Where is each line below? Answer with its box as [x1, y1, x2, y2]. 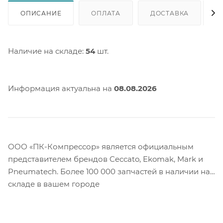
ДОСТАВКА [150, 9, 189, 17]
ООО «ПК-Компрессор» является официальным [8, 141, 194, 151]
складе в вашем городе [8, 179, 100, 189]
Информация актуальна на [8, 83, 114, 93]
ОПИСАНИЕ [20, 9, 62, 17]
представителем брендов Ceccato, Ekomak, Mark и [8, 154, 203, 164]
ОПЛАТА [91, 9, 121, 17]
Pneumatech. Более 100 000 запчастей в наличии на [8, 166, 210, 176]
